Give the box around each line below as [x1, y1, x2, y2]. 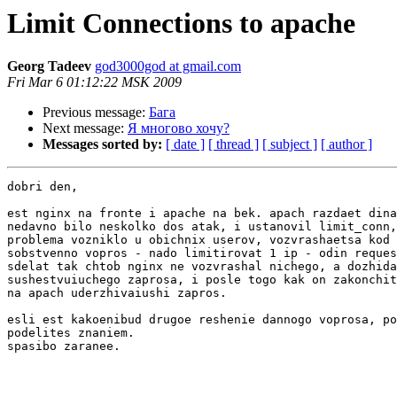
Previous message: [43, 105, 149, 121]
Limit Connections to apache [7, 7, 355, 39]
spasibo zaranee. [7, 339, 121, 354]
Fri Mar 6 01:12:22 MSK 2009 [7, 74, 182, 90]
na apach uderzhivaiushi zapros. [7, 286, 227, 300]
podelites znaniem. [7, 326, 135, 340]
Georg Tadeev [7, 58, 91, 74]
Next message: [43, 121, 128, 136]
